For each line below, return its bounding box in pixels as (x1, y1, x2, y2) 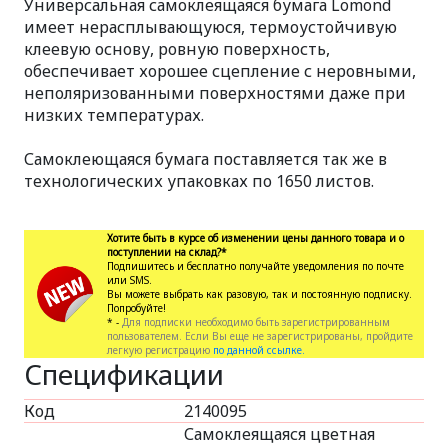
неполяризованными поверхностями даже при (24, 82, 406, 104)
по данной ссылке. (213, 343, 305, 357)
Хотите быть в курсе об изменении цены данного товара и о (107, 231, 404, 245)
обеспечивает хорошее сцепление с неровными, (24, 60, 416, 82)
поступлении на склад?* (107, 245, 227, 259)
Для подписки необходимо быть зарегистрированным (122, 315, 390, 329)
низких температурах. (24, 104, 204, 126)
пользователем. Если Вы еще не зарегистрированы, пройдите (107, 329, 413, 343)
